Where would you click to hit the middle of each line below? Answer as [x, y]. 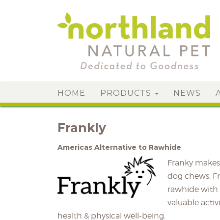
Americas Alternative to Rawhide [119, 147]
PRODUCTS [127, 93]
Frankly [82, 128]
